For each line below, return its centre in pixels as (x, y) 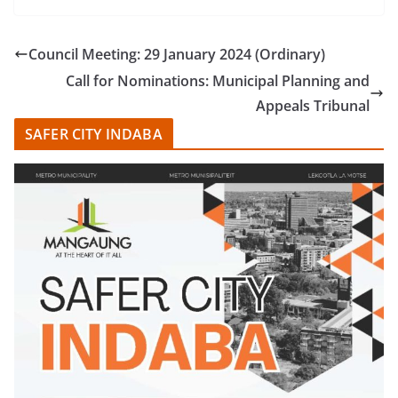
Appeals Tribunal (313, 105)
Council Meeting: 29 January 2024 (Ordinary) (177, 54)
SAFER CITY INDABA (94, 134)
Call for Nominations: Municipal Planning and (218, 80)
